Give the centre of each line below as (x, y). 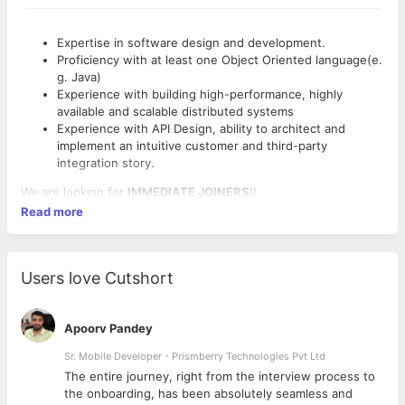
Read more (52, 212)
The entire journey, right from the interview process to (220, 376)
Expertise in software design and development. (191, 42)
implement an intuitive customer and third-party (192, 146)
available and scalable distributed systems (175, 111)
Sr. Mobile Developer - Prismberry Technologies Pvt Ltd (195, 356)
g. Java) (79, 77)
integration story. (106, 163)
